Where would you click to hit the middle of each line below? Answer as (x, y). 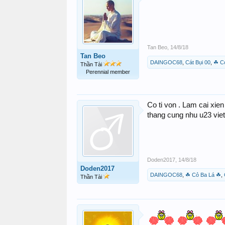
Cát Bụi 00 (198, 62)
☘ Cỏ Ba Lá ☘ (203, 175)
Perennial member (108, 72)
